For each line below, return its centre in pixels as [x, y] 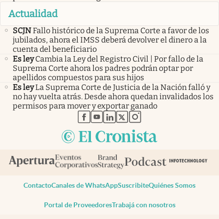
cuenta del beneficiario [55, 49]
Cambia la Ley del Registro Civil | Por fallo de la [119, 59]
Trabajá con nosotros [143, 205]
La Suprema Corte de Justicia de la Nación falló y [123, 88]
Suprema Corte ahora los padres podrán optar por [103, 68]
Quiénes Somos [172, 185]
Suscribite [133, 185]
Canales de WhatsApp [85, 185]
